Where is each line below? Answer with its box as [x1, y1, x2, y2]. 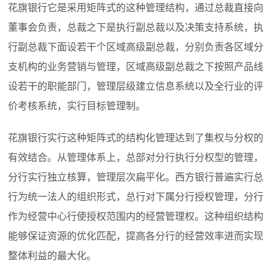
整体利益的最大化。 [8, 250, 97, 261]
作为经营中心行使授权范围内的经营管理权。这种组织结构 [8, 211, 264, 222]
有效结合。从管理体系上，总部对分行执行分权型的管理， [8, 152, 264, 163]
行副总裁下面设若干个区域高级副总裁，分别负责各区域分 [8, 42, 264, 53]
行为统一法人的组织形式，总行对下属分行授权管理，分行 [8, 192, 264, 203]
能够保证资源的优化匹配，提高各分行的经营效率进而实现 [8, 231, 264, 242]
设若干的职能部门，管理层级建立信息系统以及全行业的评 [8, 81, 264, 92]
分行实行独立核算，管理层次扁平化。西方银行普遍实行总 [8, 172, 264, 183]
